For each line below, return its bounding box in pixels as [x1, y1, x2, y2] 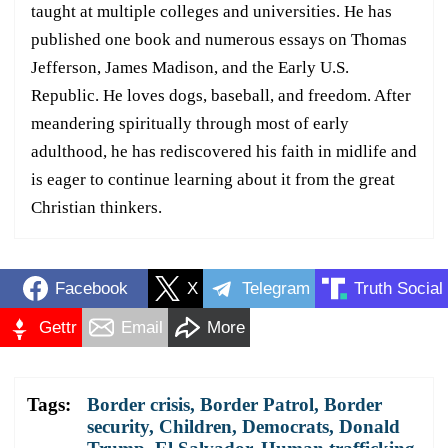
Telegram [242, 278, 310, 298]
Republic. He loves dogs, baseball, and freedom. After [31, 86, 411, 106]
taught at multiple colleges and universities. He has [31, 2, 392, 22]
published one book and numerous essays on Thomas [31, 30, 407, 50]
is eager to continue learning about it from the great [31, 170, 395, 190]
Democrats [242, 416, 329, 438]
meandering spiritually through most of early [31, 114, 349, 134]
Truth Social [354, 278, 443, 298]
